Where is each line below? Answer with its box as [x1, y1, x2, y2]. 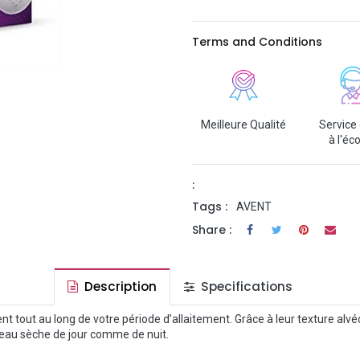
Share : [192, 221, 231, 238]
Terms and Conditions [192, 34, 322, 50]
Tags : [192, 198, 227, 215]
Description [81, 278, 157, 296]
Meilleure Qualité [201, 118, 286, 131]
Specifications [198, 278, 292, 296]
